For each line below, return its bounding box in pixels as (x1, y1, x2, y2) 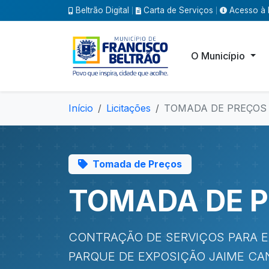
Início (68, 102, 93, 114)
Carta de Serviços (144, 5, 213, 15)
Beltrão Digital (76, 5, 129, 15)
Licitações (106, 102, 151, 114)
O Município (191, 50, 248, 62)
